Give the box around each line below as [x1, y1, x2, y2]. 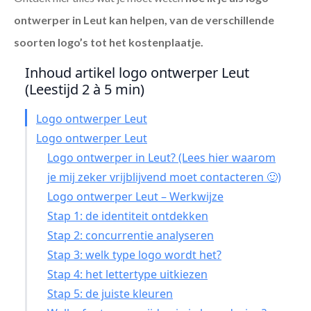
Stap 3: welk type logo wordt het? [47, 247, 221, 263]
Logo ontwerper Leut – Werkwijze [47, 189, 224, 205]
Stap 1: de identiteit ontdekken [47, 208, 208, 224]
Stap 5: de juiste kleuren [47, 286, 173, 302]
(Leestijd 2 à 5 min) [25, 80, 144, 99]
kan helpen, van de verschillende [109, 13, 274, 27]
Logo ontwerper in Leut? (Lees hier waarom [47, 150, 276, 166]
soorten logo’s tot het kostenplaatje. [14, 35, 203, 49]
